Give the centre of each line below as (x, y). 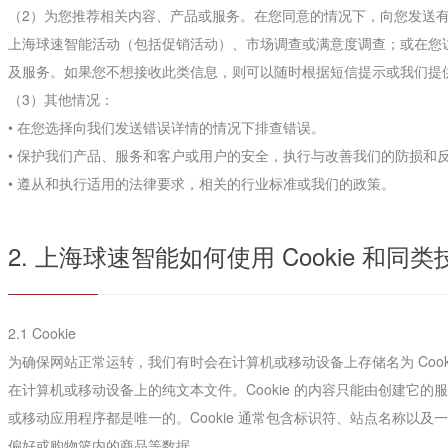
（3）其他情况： (60, 99)
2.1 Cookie (41, 333)
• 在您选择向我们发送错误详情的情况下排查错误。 (166, 127)
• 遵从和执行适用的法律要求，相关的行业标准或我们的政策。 (201, 183)
